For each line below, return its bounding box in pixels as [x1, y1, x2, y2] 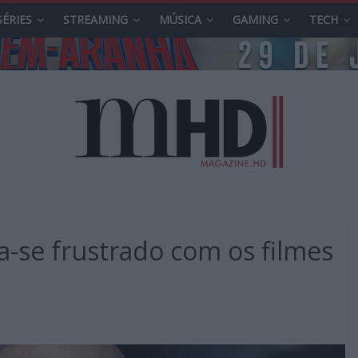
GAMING [233, 12, 278, 27]
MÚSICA [159, 12, 201, 27]
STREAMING [63, 12, 128, 27]
